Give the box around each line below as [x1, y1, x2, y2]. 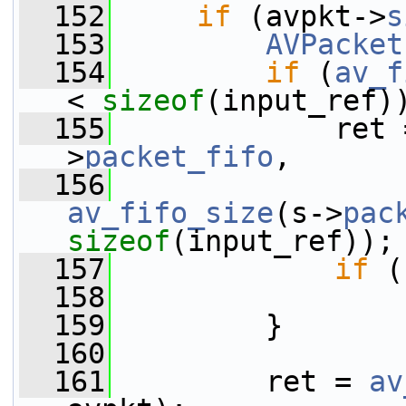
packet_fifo [84, 140, 274, 173]
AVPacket [266, 28, 403, 61]
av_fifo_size [67, 197, 274, 229]
